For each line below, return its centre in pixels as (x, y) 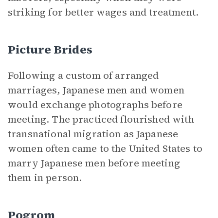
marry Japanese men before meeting (94, 163)
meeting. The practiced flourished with (101, 119)
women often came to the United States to (105, 148)
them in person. (45, 178)
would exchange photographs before (95, 105)
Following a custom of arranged (83, 75)
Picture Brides (50, 49)
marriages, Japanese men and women (96, 90)
